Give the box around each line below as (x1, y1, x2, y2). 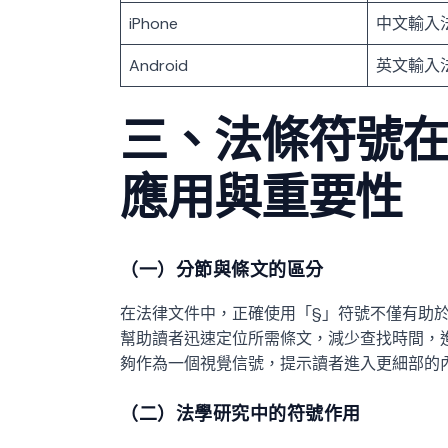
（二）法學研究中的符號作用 (120, 402, 361, 426)
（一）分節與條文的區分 (120, 258, 324, 282)
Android (129, 54, 188, 76)
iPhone (129, 12, 178, 34)
